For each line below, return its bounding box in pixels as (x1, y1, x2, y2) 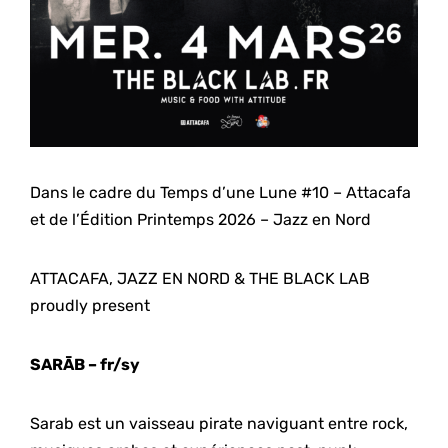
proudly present (30, 295, 150, 315)
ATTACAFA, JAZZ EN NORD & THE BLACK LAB (30, 268, 370, 288)
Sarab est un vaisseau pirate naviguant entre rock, (30, 413, 408, 433)
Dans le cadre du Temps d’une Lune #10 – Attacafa (30, 182, 411, 202)
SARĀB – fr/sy (30, 354, 140, 374)
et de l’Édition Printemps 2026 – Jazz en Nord (30, 209, 371, 229)
